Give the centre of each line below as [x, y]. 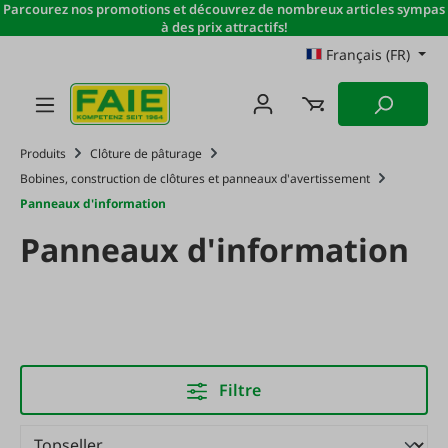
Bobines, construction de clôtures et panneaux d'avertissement [195, 178]
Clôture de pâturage [146, 153]
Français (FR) [368, 54]
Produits [43, 153]
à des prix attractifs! [224, 27]
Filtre [239, 390]
